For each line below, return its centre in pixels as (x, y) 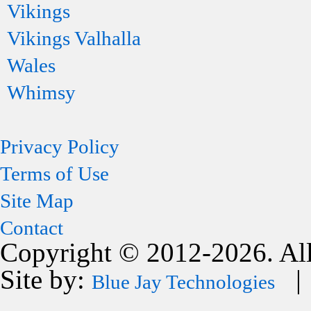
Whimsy (41, 92)
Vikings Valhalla (74, 38)
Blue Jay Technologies (183, 282)
